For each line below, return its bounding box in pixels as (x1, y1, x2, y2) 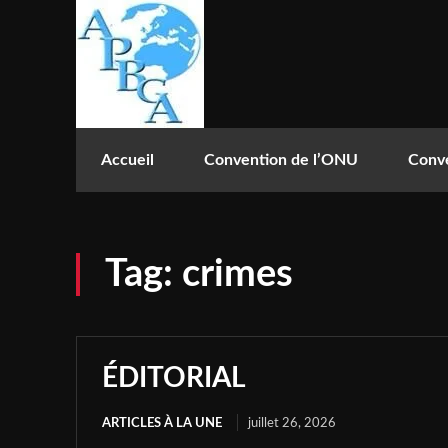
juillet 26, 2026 (248, 417, 336, 430)
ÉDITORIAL (102, 364, 246, 392)
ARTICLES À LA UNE (102, 417, 222, 430)
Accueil (101, 152, 154, 168)
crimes (182, 255, 293, 293)
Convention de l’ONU (204, 152, 358, 168)
